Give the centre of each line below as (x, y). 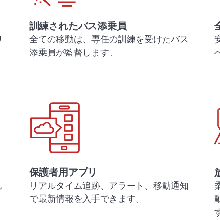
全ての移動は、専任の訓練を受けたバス (109, 39)
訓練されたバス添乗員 (78, 25)
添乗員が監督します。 (73, 52)
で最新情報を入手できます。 (87, 198)
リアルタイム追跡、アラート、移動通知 (109, 185)
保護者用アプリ (63, 172)
